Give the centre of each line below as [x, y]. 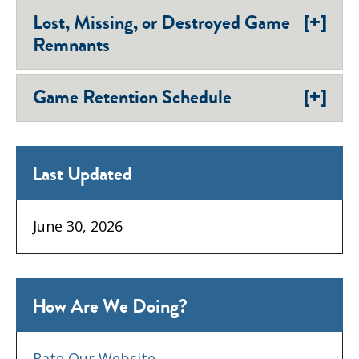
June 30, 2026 [78, 226]
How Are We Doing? [110, 307]
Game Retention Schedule [132, 97]
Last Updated [82, 175]
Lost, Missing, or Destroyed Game [161, 22]
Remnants [71, 45]
